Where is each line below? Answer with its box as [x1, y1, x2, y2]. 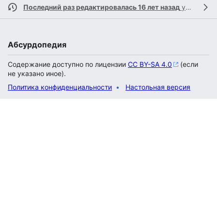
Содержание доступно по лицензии [8, 60, 128, 68]
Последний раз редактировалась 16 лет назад [23, 3, 180, 11]
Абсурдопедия [8, 40, 66, 49]
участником [180, 3, 186, 11]
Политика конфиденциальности [8, 83, 112, 91]
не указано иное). [8, 69, 66, 77]
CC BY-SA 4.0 [128, 60, 172, 68]
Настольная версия [125, 83, 190, 91]
